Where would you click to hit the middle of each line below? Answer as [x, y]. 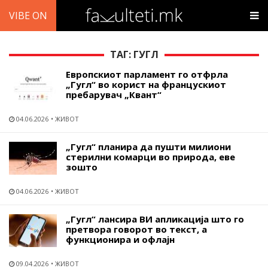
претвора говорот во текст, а [136, 229]
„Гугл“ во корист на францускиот [146, 84]
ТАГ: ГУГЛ [134, 54]
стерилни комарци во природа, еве [150, 157]
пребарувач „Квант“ [114, 95]
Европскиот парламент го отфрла [147, 74]
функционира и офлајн [120, 239]
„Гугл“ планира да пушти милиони [148, 147]
